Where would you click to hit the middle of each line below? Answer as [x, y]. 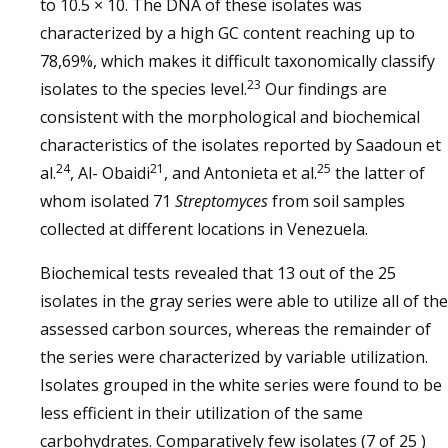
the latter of [378, 173]
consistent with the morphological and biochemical [230, 117]
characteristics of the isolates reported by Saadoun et [240, 145]
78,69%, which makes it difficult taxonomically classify [237, 61]
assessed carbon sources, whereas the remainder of [235, 329]
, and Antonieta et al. [240, 173]
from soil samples [336, 201]
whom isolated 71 [107, 201]
